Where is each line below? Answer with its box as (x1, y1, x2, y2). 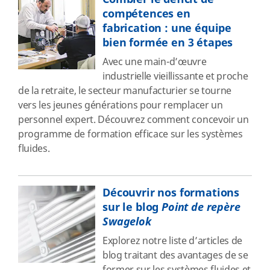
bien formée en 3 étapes (102, 35, 233, 51)
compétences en (102, 6, 190, 22)
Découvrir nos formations (102, 185, 240, 201)
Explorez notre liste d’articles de (102, 234, 243, 248)
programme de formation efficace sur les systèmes (18, 127, 243, 142)
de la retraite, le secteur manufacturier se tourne (18, 84, 231, 98)
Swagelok (102, 214, 151, 229)
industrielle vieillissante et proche (102, 69, 248, 84)
